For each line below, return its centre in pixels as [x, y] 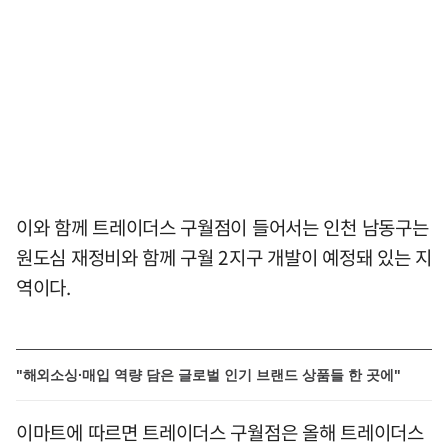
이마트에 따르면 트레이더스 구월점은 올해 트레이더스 [220, 431]
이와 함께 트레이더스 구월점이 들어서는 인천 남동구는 [222, 226]
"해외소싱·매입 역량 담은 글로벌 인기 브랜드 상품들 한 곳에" [208, 374]
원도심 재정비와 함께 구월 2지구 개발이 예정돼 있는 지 [224, 256]
